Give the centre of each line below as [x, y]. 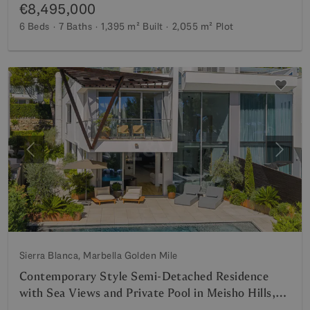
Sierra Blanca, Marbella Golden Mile [99, 255]
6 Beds [35, 26]
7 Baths [75, 26]
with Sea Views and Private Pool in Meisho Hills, [148, 293]
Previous [51, 156]
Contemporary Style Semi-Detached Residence [144, 276]
